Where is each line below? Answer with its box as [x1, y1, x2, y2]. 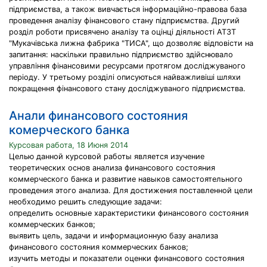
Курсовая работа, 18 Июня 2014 [9, 141, 128, 150]
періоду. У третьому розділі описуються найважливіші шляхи [9, 73, 241, 82]
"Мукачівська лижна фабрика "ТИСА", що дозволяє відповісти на [9, 39, 253, 48]
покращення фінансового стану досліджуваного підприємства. [9, 84, 246, 93]
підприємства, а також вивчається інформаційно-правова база [9, 5, 247, 14]
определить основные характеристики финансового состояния [9, 209, 249, 218]
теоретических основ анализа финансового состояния [9, 163, 215, 172]
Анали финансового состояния [9, 108, 188, 123]
